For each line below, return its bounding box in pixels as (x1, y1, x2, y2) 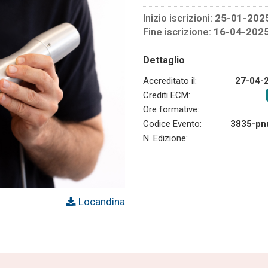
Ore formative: (143, 103, 199, 115)
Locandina (76, 196, 125, 208)
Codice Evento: (143, 118, 202, 129)
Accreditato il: (143, 75, 197, 86)
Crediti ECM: (143, 89, 190, 100)
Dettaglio (143, 54, 185, 66)
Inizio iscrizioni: (143, 11, 215, 24)
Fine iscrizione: (143, 25, 214, 38)
